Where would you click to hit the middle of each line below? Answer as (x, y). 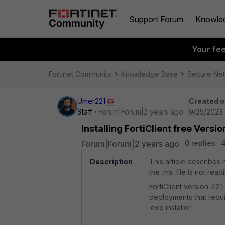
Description (111, 161)
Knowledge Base (149, 74)
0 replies (200, 143)
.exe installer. (171, 208)
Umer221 (91, 101)
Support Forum (156, 19)
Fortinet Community (80, 74)
